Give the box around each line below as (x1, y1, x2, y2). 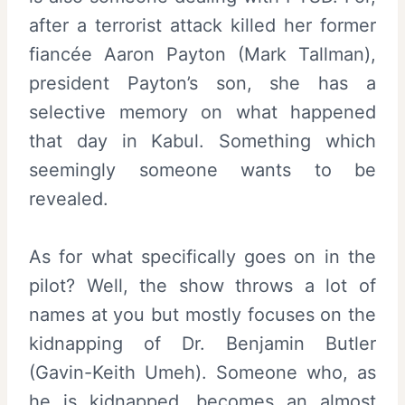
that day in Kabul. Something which (29, 130, 376, 152)
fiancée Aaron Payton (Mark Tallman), (29, 43, 376, 65)
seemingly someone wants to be (29, 159, 376, 181)
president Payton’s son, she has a (29, 72, 376, 94)
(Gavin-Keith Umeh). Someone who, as (29, 362, 376, 383)
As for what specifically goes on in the (29, 246, 376, 268)
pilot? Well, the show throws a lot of (29, 275, 376, 297)
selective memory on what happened (29, 101, 376, 123)
